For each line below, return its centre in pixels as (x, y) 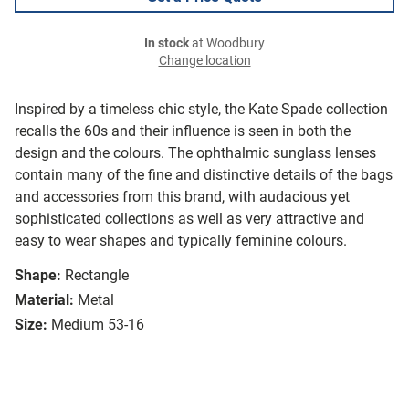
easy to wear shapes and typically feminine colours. (181, 241)
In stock (167, 44)
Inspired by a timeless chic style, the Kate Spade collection (201, 110)
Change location (204, 61)
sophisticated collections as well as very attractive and (189, 219)
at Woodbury (227, 44)
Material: (44, 300)
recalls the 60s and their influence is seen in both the (183, 131)
